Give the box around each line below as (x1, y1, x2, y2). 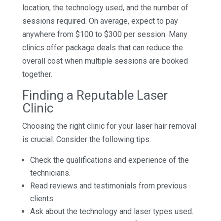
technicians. (30, 168, 71, 178)
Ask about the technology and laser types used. (30, 206, 193, 216)
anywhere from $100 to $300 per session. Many (22, 29, 187, 39)
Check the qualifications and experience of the (30, 155, 189, 165)
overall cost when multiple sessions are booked (22, 56, 188, 66)
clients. (30, 193, 55, 203)
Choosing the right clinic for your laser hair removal (22, 121, 196, 131)
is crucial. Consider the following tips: (22, 134, 151, 144)
